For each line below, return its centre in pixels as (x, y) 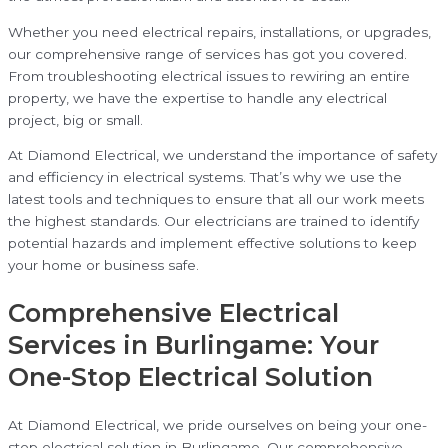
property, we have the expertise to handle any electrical (197, 97)
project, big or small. (75, 119)
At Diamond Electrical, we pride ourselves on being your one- (217, 424)
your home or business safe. (103, 265)
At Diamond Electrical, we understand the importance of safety (222, 155)
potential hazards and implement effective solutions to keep (212, 243)
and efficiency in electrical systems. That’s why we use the (205, 177)
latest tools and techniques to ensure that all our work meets (216, 199)
